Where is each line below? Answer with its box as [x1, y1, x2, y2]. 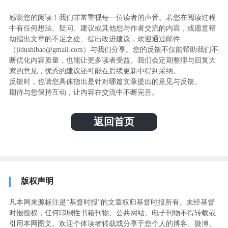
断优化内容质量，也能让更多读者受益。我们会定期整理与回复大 [9, 56, 216, 64]
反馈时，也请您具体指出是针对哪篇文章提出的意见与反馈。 [9, 77, 202, 85]
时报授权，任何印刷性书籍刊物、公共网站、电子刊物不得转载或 [9, 209, 216, 217]
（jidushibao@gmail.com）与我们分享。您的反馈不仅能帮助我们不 [9, 45, 218, 53]
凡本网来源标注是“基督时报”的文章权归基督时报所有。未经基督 [9, 198, 215, 206]
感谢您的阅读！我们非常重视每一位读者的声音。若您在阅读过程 [9, 13, 216, 21]
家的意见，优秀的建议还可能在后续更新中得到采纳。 [9, 67, 180, 75]
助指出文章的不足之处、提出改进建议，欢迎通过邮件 [9, 35, 180, 43]
